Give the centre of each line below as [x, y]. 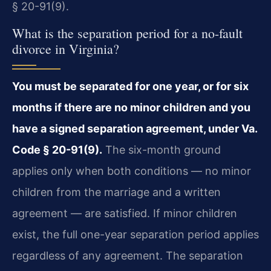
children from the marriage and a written [116, 192]
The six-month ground [162, 150]
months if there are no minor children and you [131, 108]
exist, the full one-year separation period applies [135, 235]
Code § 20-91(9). [57, 150]
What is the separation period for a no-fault [127, 33]
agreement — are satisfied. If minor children [125, 214]
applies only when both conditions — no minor [132, 171]
